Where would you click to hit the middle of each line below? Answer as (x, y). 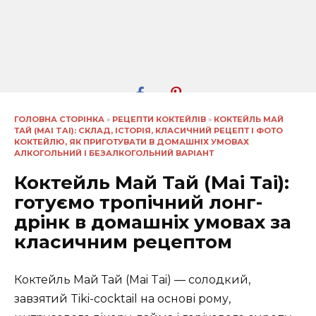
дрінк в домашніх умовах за (153, 223)
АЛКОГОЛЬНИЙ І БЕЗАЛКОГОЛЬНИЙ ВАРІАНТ (114, 153)
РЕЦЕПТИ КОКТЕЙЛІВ (159, 119)
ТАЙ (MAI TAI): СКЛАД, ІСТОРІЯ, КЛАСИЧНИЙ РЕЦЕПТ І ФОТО (148, 130)
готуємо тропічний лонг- (138, 203)
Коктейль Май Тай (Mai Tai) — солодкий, (132, 280)
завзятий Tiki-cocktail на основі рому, (122, 299)
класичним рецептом (123, 242)
